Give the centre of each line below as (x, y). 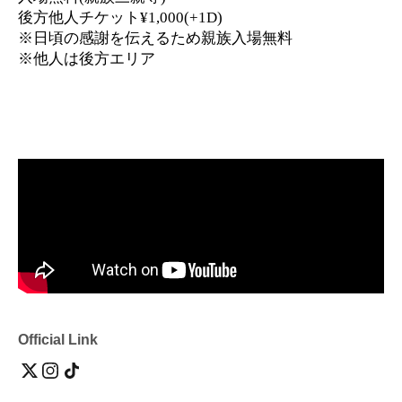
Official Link (58, 340)
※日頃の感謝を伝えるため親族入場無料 (155, 39)
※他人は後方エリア (87, 59)
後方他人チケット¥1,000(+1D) (120, 18)
